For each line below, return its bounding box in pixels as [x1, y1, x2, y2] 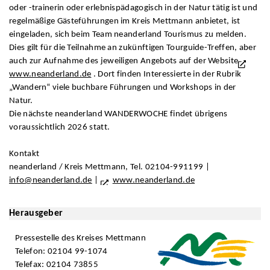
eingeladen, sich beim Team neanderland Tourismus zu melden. [9, 30, 246, 39]
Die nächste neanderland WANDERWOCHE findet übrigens [9, 109, 228, 119]
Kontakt [9, 149, 40, 159]
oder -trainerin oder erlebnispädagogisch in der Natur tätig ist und [9, 3, 258, 13]
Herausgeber [9, 209, 63, 219]
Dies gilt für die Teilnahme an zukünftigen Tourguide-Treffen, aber [9, 43, 257, 52]
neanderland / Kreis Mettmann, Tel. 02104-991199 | [9, 162, 210, 172]
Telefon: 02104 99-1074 [15, 247, 108, 257]
